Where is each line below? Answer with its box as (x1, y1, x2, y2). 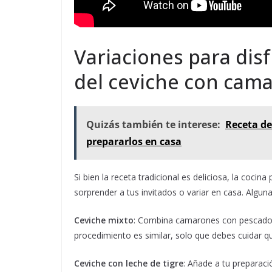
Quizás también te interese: (86, 118, 220, 132)
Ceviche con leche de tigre (74, 257, 183, 270)
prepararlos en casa (86, 135, 182, 149)
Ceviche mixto (74, 214, 134, 226)
